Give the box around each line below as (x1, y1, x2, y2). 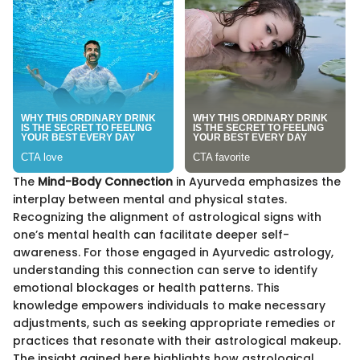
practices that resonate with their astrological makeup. (13, 333, 341, 350)
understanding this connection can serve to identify (13, 262, 317, 279)
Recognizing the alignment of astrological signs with (13, 209, 321, 226)
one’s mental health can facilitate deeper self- (13, 227, 289, 243)
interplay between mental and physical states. (13, 191, 287, 208)
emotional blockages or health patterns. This (13, 280, 280, 297)
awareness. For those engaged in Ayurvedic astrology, (13, 244, 333, 261)
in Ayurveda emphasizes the (173, 174, 341, 190)
